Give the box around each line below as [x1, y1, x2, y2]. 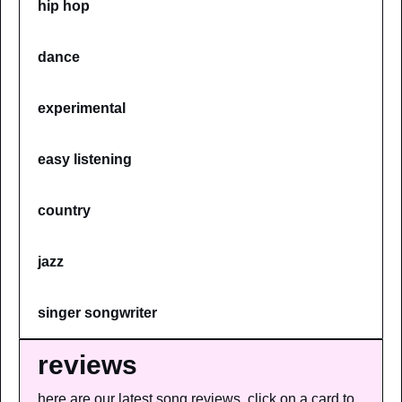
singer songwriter [38, 304, 157, 320]
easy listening [38, 151, 132, 167]
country [38, 202, 91, 218]
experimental [38, 100, 126, 116]
